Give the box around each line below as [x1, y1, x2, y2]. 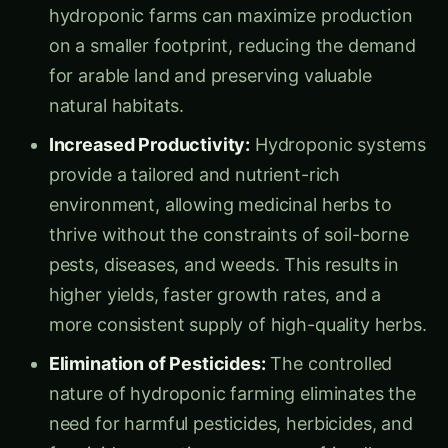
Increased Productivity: [48, 115, 251, 137]
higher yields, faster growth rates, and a [48, 265, 382, 287]
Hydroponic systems [250, 115, 427, 137]
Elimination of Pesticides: [48, 334, 266, 356]
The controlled [265, 334, 393, 356]
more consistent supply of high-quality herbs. [48, 295, 427, 317]
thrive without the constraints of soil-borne [48, 205, 409, 227]
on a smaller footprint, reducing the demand [48, 16, 416, 38]
